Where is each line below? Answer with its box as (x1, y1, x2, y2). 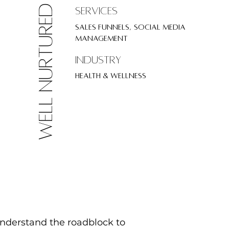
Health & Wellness (75, 71, 146, 80)
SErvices (75, 5, 118, 17)
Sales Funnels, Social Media (75, 22, 186, 31)
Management (75, 34, 128, 42)
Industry (75, 54, 121, 65)
